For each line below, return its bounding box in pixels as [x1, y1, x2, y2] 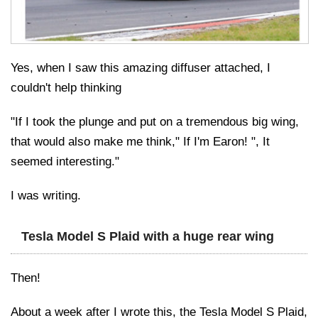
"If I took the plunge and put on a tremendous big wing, [11, 114, 299, 128]
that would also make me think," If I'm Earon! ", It [11, 134, 270, 148]
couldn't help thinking [11, 80, 121, 94]
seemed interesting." [11, 154, 119, 168]
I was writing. [11, 188, 81, 202]
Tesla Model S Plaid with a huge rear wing [21, 229, 274, 243]
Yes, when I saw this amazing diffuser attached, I [11, 60, 270, 75]
